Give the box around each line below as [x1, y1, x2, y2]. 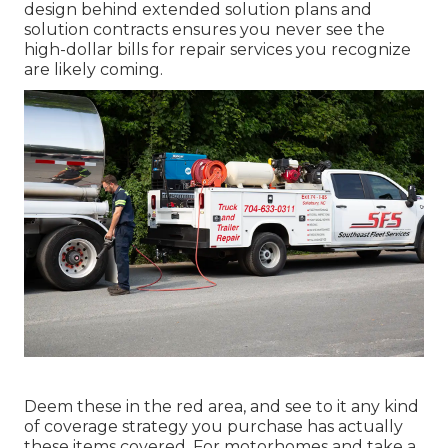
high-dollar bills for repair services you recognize [24, 39, 411, 59]
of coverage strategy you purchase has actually [24, 416, 403, 436]
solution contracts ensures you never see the [24, 19, 385, 39]
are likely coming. [24, 59, 163, 79]
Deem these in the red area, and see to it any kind [24, 396, 419, 416]
